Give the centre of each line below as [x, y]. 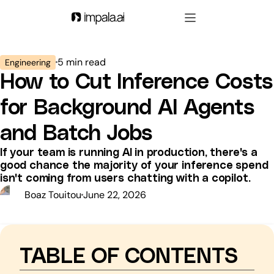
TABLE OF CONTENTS [129, 256]
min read [85, 62]
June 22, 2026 [115, 194]
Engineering [28, 62]
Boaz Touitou [53, 194]
